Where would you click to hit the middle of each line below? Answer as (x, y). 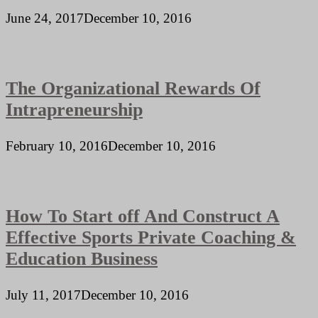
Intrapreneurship (74, 109)
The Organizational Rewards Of (133, 88)
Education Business (82, 258)
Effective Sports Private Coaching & (151, 237)
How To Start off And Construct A (143, 216)
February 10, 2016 (57, 146)
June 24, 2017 (45, 18)
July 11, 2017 (43, 295)
